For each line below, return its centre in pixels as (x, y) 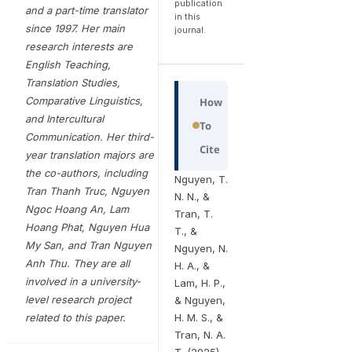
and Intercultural (64, 118)
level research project (78, 299)
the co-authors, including (86, 172)
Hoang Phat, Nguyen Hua (87, 227)
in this (187, 16)
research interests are (79, 46)
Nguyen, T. (201, 179)
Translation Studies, (72, 82)
